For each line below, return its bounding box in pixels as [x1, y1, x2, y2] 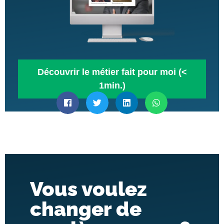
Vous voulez [30, 176, 147, 200]
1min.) [98, 80, 125, 90]
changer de [30, 196, 141, 220]
